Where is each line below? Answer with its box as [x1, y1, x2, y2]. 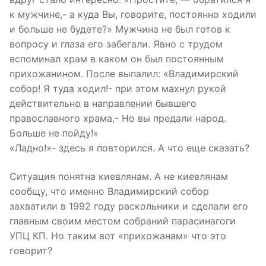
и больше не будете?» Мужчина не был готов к [9, 23, 230, 35]
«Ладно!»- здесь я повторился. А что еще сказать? [9, 141, 249, 154]
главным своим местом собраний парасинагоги [9, 214, 236, 227]
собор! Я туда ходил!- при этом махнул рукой [9, 82, 226, 94]
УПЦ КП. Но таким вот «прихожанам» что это [9, 229, 226, 242]
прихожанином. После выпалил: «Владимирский [9, 67, 239, 80]
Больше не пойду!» [9, 126, 99, 139]
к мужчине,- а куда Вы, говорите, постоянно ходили [9, 8, 256, 20]
